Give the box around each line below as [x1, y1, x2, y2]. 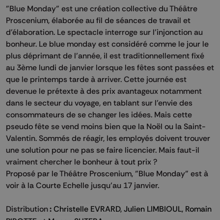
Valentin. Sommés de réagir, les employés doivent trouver [6, 133, 210, 143]
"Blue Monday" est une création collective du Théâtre [6, 3, 197, 13]
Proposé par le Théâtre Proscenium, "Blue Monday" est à [6, 168, 208, 178]
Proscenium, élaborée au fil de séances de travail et [6, 15, 191, 25]
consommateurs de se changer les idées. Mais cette [6, 109, 192, 119]
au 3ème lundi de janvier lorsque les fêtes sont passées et [6, 62, 214, 72]
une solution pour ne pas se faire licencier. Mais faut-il [6, 144, 199, 155]
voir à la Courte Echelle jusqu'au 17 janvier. [6, 180, 161, 190]
